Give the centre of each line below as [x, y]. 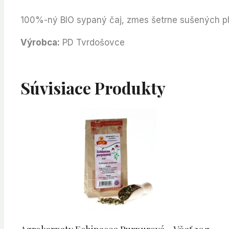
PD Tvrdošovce [92, 42]
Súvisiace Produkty [93, 87]
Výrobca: [40, 42]
